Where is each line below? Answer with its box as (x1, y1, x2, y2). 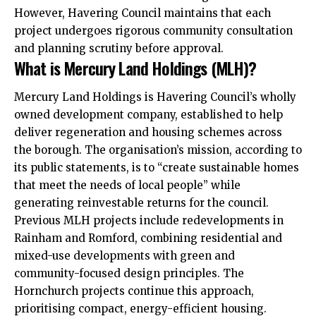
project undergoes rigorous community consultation (14, 23, 293, 37)
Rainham (14, 231, 62, 245)
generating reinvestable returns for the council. (14, 196, 269, 210)
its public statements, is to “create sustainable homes (14, 161, 299, 175)
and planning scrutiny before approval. (14, 41, 224, 55)
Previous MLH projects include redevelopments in (14, 214, 284, 228)
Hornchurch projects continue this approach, (14, 284, 254, 298)
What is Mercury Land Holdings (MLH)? (14, 54, 257, 80)
